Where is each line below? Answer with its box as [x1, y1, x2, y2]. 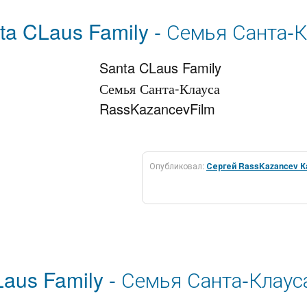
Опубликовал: [149, 160, 206, 171]
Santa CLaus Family [99, 58, 221, 77]
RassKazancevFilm [99, 99, 215, 119]
